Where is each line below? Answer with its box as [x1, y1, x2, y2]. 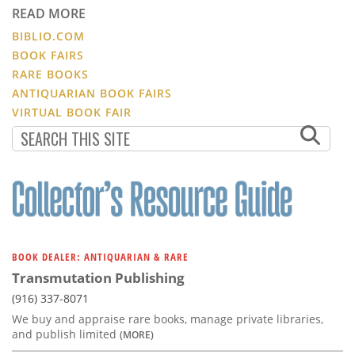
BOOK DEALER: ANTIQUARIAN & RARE [12, 249, 189, 264]
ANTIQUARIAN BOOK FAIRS [12, 85, 172, 101]
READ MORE [12, 4, 86, 22]
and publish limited [12, 326, 120, 342]
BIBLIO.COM [12, 28, 85, 44]
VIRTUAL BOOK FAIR [12, 104, 132, 120]
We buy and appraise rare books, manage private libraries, [12, 311, 323, 326]
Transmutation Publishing [12, 268, 185, 287]
